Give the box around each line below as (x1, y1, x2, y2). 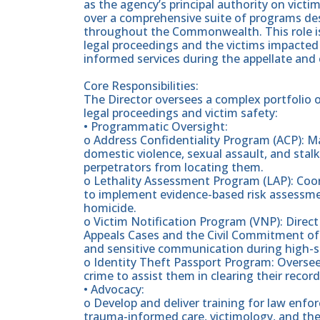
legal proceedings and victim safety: (84, 104, 278, 121)
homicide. (84, 199, 136, 216)
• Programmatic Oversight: (84, 118, 228, 134)
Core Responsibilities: (84, 77, 199, 94)
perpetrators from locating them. (84, 159, 264, 175)
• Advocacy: (84, 281, 144, 297)
